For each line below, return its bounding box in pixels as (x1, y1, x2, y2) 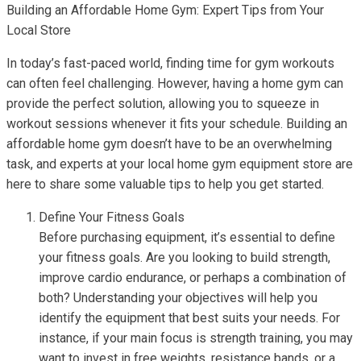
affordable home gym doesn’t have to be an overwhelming (6, 136, 332, 151)
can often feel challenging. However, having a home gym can (6, 76, 343, 91)
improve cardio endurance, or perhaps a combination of (39, 270, 346, 285)
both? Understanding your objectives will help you (39, 290, 317, 305)
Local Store (6, 23, 71, 38)
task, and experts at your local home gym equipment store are (6, 156, 353, 172)
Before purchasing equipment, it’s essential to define (39, 230, 335, 245)
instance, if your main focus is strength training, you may (39, 330, 353, 346)
